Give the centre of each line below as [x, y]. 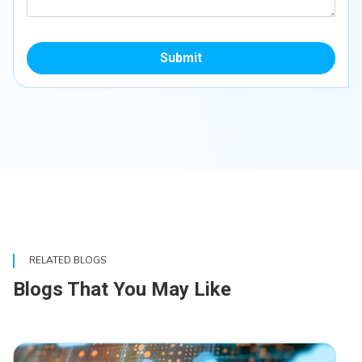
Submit [181, 58]
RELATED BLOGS [67, 261]
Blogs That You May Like [122, 290]
